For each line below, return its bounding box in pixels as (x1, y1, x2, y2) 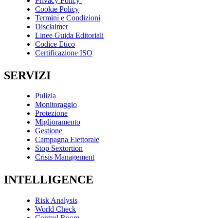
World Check (35, 205, 76, 214)
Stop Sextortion (35, 144, 83, 153)
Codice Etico (35, 39, 75, 48)
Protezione (35, 109, 68, 118)
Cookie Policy (35, 4, 79, 13)
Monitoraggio (35, 100, 77, 109)
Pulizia (35, 91, 56, 100)
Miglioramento (35, 118, 80, 127)
